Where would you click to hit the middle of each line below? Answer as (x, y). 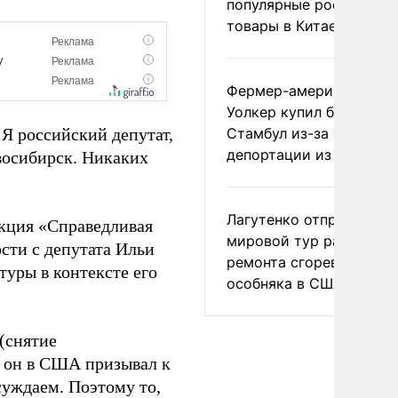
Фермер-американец (300, 91)
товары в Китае (282, 26)
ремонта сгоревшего (300, 262)
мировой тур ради (292, 241)
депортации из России (307, 155)
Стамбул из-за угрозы (305, 133)
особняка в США (285, 283)
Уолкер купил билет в (303, 112)
